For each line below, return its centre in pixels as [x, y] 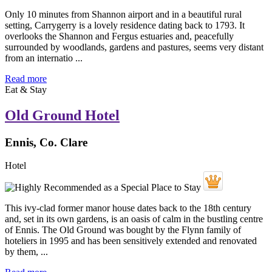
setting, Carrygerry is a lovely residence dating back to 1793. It [125, 25]
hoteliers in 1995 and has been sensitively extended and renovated [131, 241]
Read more [26, 78]
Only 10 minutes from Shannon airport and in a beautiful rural [123, 14]
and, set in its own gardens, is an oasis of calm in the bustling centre [134, 219]
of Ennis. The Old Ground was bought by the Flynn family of [123, 230]
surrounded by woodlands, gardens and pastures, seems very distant [134, 47]
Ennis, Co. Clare [46, 142]
